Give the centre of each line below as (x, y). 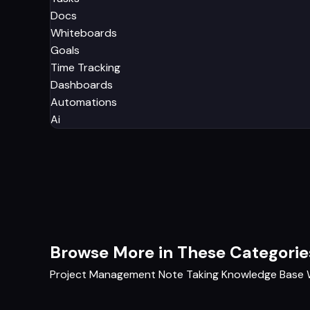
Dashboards (82, 84)
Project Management (103, 274)
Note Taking (189, 274)
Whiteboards (84, 33)
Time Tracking (85, 67)
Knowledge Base (263, 274)
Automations (84, 102)
